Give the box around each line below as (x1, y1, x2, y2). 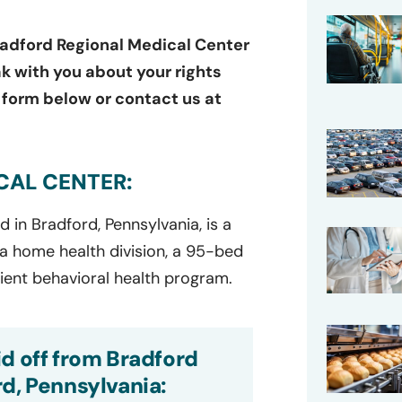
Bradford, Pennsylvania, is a (31, 213, 232, 235)
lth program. (141, 267, 232, 289)
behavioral (32, 267, 109, 289)
